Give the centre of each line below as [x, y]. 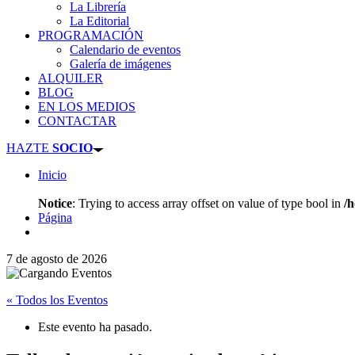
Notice [55, 204]
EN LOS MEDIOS [87, 107]
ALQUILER [71, 78]
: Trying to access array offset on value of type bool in [208, 204]
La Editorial [99, 21]
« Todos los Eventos [57, 300]
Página [55, 218]
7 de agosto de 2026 [57, 259]
